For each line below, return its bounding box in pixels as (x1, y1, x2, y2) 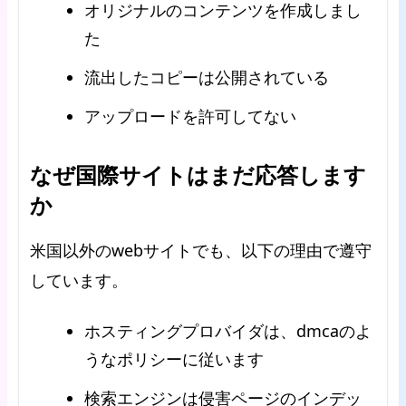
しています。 (30, 269, 128, 291)
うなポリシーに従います (84, 348, 264, 370)
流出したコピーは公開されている (84, 66, 329, 88)
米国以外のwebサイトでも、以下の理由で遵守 (30, 239, 372, 261)
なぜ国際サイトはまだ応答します (30, 159, 366, 189)
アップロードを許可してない (84, 105, 296, 127)
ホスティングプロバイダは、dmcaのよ (84, 320, 372, 342)
